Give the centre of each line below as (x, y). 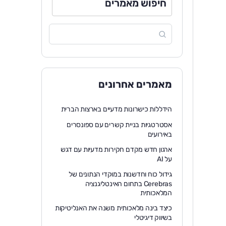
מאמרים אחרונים (135, 84)
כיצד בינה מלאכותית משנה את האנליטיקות (113, 208)
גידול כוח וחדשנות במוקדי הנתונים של (120, 174)
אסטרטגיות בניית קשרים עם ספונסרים (119, 125)
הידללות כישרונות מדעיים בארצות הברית (116, 109)
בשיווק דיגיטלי (153, 218)
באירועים (160, 134)
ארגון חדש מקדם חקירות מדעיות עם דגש (116, 150)
